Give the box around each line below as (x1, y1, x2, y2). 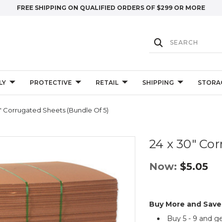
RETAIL (95, 79, 118, 86)
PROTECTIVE (29, 79, 72, 86)
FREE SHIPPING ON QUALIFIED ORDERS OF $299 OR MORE (17, 4, 205, 11)
